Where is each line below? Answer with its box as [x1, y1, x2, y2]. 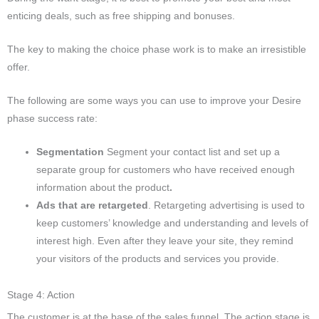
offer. [7, 61, 30, 73]
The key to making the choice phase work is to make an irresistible [7, 43, 306, 55]
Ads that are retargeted [36, 199, 149, 211]
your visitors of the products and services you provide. [36, 253, 280, 264]
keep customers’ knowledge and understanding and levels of [36, 217, 309, 229]
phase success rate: [7, 113, 98, 124]
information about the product [36, 182, 170, 193]
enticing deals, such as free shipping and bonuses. [7, 10, 235, 21]
